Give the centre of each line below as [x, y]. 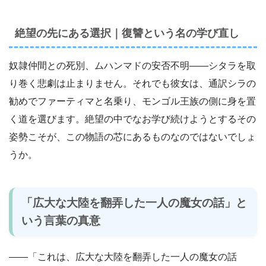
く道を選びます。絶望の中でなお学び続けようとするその [132, 119]
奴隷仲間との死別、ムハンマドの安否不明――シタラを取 [132, 65]
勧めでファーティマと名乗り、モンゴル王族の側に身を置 [132, 101]
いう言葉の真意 [61, 221]
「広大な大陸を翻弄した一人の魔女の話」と [134, 203]
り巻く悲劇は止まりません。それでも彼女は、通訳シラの [132, 83]
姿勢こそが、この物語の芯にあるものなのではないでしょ [132, 137]
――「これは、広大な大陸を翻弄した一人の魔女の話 [123, 257]
